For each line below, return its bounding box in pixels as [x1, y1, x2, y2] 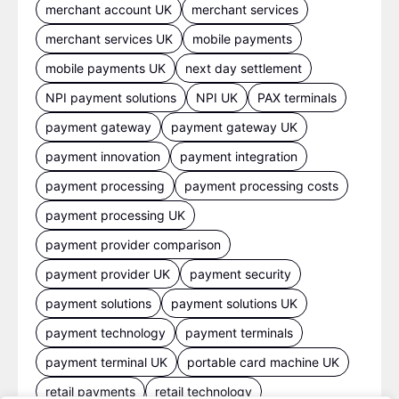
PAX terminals [257, 90, 337, 106]
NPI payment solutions [45, 90, 176, 106]
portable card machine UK [187, 354, 339, 370]
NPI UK [196, 90, 238, 106]
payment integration [180, 149, 297, 165]
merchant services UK [45, 31, 173, 47]
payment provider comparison [45, 237, 221, 253]
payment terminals [185, 325, 293, 341]
